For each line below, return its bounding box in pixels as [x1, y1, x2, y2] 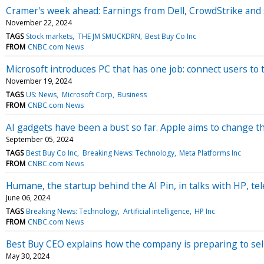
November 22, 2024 [6, 17, 72, 28]
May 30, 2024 [6, 250, 49, 261]
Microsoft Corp [61, 89, 113, 100]
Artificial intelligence [123, 206, 190, 216]
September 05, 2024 [6, 134, 73, 144]
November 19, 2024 [6, 75, 72, 86]
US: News [26, 89, 57, 100]
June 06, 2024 [6, 192, 50, 203]
